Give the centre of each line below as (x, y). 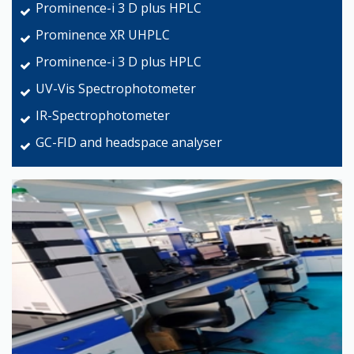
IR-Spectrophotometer (103, 116)
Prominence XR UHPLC (103, 35)
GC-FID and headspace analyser (129, 143)
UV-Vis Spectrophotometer (116, 89)
